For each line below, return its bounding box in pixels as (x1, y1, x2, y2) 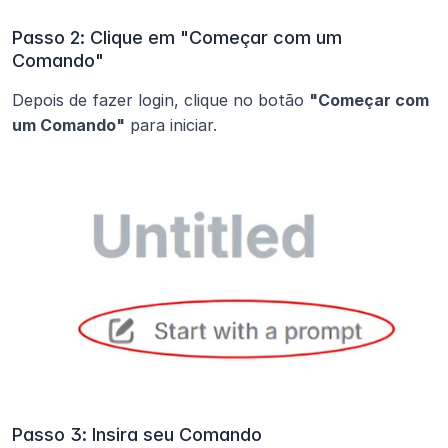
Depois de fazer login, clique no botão (12, 89, 309, 110)
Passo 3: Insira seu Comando (12, 424, 262, 446)
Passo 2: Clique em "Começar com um (12, 26, 342, 48)
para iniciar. (125, 114, 217, 135)
